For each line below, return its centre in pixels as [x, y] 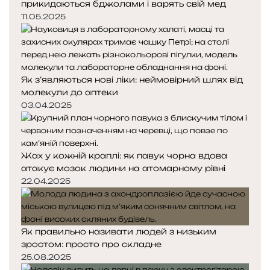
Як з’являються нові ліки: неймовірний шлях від [132, 80]
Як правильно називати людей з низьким [119, 232]
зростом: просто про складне [91, 244]
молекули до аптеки [70, 93]
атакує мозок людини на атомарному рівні [123, 168]
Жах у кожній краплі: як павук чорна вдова [124, 156]
